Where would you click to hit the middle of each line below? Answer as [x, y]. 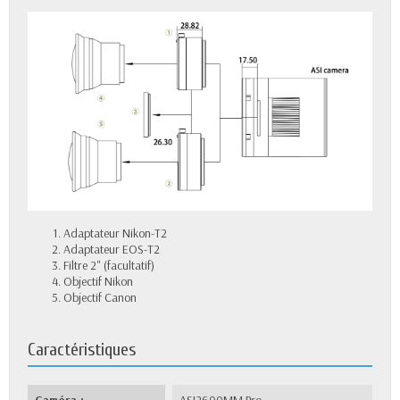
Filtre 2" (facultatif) [109, 265]
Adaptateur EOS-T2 [112, 249]
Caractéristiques [82, 349]
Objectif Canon [100, 297]
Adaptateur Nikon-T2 [115, 233]
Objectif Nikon [98, 281]
